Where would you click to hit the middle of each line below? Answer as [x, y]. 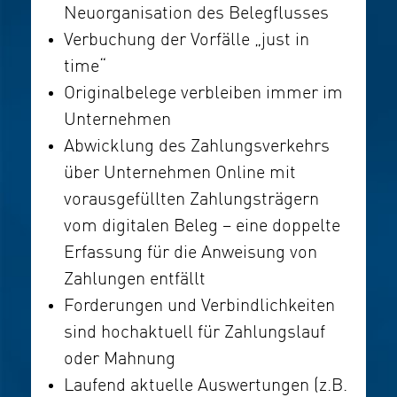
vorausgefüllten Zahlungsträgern [191, 200]
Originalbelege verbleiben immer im [203, 94]
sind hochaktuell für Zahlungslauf [195, 333]
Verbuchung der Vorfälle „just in [187, 41]
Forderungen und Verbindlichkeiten [199, 307]
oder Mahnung [120, 360]
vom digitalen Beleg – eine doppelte [202, 227]
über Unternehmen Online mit [180, 174]
